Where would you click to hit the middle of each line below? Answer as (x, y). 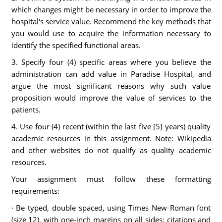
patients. (26, 110)
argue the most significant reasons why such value (111, 86)
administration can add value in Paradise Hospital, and (111, 74)
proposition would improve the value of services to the (111, 98)
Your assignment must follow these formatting (111, 179)
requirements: (35, 191)
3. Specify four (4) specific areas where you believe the (111, 62)
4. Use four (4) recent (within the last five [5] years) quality (111, 126)
